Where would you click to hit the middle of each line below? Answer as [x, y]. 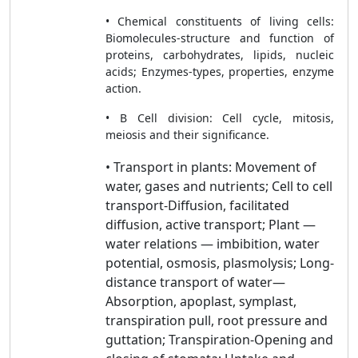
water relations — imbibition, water [213, 244]
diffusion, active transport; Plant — [211, 225]
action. [123, 88]
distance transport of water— [195, 282]
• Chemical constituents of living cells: [220, 21]
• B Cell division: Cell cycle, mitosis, [220, 118]
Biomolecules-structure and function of [220, 38]
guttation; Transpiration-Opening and [219, 340]
